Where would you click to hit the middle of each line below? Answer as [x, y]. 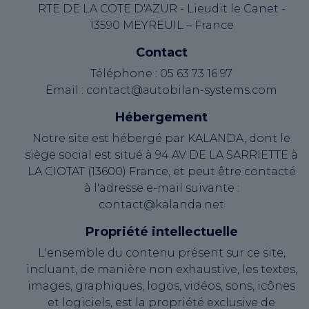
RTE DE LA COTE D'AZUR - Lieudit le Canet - [161, 9]
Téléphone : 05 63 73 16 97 [161, 73]
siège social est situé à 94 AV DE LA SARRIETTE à [161, 155]
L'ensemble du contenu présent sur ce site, [161, 253]
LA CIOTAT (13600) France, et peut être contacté [161, 171]
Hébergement [161, 117]
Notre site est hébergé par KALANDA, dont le [161, 138]
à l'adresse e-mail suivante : [161, 188]
